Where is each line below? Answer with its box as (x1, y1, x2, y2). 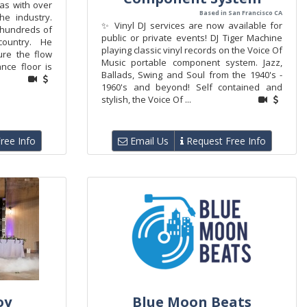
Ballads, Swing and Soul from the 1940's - (101, 69, 282, 81)
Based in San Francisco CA (199, 8, 282, 17)
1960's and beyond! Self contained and (101, 81, 282, 93)
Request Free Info (184, 134, 266, 147)
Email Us (127, 134, 169, 147)
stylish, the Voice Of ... (101, 93, 191, 106)
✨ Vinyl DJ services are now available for (101, 19, 282, 32)
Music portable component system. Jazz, (101, 56, 282, 69)
